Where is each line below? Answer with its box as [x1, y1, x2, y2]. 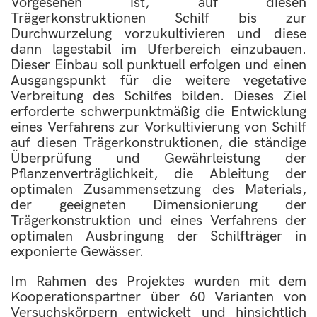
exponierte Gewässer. [11, 243, 144, 260]
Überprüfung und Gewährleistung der [11, 150, 306, 167]
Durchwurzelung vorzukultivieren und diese [11, 25, 306, 42]
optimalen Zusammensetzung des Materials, [11, 181, 306, 198]
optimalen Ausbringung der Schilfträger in [11, 228, 306, 245]
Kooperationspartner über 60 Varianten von [11, 289, 306, 306]
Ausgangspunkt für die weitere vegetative [11, 72, 306, 89]
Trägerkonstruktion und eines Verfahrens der [11, 212, 306, 229]
